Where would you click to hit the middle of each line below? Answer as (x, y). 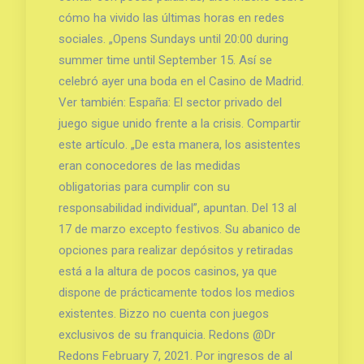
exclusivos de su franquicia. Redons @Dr (167, 334)
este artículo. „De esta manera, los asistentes (179, 144)
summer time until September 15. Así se (165, 60)
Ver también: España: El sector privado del (170, 102)
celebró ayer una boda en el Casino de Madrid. (181, 81)
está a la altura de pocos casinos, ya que (167, 271)
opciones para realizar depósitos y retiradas (175, 250)
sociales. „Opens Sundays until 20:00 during (173, 39)
